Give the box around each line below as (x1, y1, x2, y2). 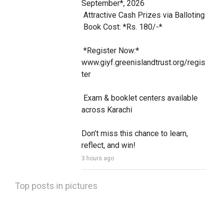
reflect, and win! (81, 141, 136, 150)
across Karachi (81, 105, 132, 115)
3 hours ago (81, 155, 114, 162)
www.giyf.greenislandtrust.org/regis (81, 58, 205, 68)
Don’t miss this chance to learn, (81, 129, 188, 139)
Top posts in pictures (14, 181, 98, 191)
